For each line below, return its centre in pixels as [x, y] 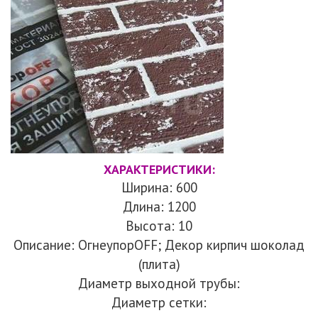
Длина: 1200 [159, 207]
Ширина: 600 [159, 187]
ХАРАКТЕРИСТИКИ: [159, 169]
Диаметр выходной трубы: [159, 283]
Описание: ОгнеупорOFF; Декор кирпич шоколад [159, 245]
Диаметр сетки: [159, 302]
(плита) [159, 264]
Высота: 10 [159, 226]
